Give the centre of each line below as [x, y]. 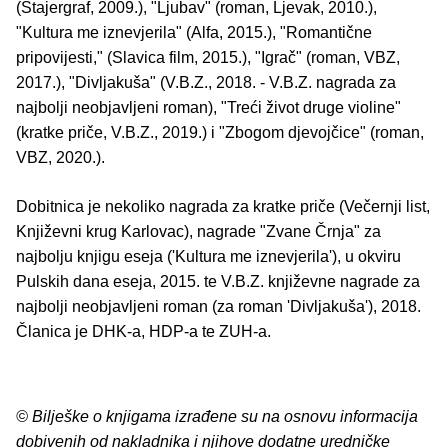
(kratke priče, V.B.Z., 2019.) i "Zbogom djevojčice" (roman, [220, 133]
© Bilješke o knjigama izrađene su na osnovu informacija [217, 417]
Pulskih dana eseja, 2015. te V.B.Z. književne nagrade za [218, 282]
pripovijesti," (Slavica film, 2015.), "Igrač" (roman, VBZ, [208, 58]
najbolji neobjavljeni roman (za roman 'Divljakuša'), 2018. [218, 307]
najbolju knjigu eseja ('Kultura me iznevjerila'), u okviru [208, 257]
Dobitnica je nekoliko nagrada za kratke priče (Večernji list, [223, 207]
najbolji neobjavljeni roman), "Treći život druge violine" [208, 108]
